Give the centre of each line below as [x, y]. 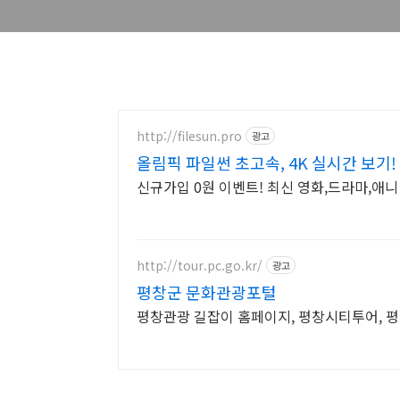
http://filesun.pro [189, 135]
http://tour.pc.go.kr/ [200, 265]
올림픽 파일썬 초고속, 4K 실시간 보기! [267, 162]
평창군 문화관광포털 [207, 292]
